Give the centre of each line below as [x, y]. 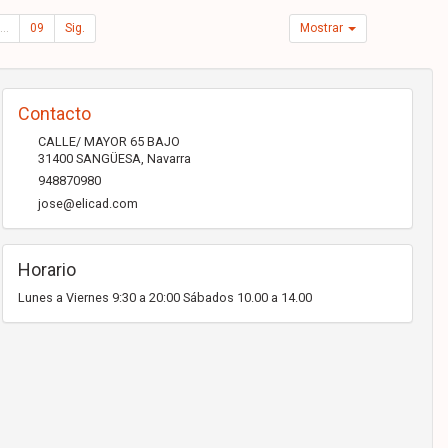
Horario [46, 270]
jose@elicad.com [87, 204]
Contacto [54, 114]
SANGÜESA [108, 159]
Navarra [168, 159]
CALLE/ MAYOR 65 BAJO [108, 142]
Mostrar [323, 28]
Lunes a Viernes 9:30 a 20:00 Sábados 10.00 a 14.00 [164, 298]
